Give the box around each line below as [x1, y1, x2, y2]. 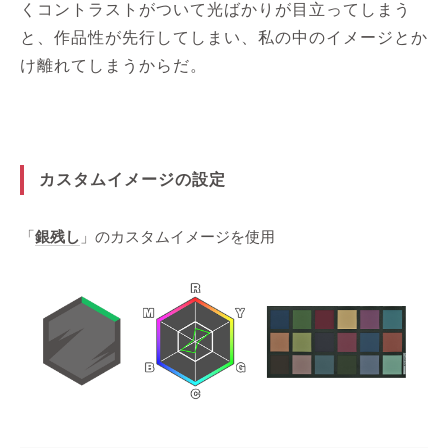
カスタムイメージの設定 [39, 171, 226, 188]
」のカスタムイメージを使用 [80, 229, 275, 245]
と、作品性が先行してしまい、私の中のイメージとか [20, 29, 428, 46]
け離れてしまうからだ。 [20, 57, 207, 74]
